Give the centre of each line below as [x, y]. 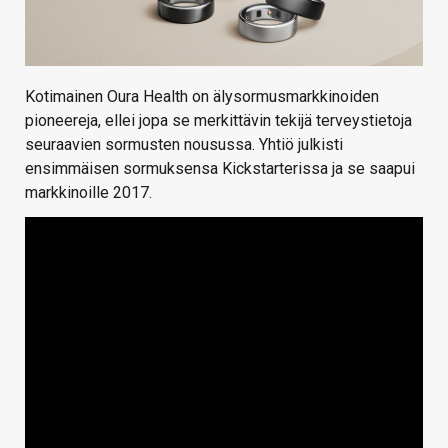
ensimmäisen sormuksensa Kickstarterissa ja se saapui [220, 168]
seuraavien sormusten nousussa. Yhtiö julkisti [184, 144]
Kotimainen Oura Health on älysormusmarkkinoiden [202, 96]
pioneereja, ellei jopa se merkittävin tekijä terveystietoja [218, 120]
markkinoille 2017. [88, 192]
